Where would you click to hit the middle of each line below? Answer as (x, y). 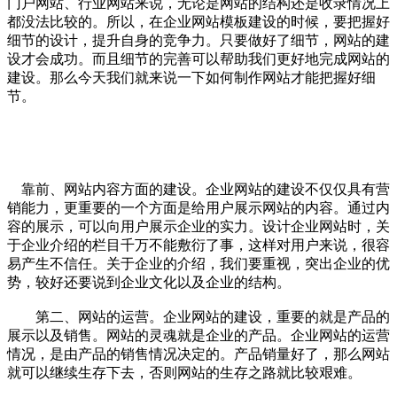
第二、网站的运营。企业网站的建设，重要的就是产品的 (198, 316)
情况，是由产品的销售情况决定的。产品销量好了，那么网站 (198, 354)
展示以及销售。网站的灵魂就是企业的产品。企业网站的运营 (198, 335)
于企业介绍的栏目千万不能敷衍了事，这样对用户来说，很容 (198, 245)
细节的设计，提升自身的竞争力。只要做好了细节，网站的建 (198, 40)
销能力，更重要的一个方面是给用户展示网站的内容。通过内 (198, 207)
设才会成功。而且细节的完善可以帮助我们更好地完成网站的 (198, 58)
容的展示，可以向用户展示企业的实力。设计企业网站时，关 (198, 226)
